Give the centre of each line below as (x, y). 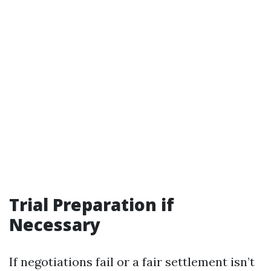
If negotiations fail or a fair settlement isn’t (132, 262)
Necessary (55, 224)
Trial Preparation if (92, 204)
